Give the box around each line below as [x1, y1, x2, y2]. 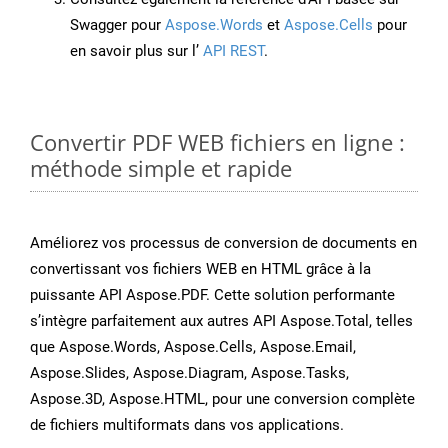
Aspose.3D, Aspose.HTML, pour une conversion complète [30, 390, 415, 409]
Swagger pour [70, 16, 165, 35]
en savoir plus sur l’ [70, 42, 199, 61]
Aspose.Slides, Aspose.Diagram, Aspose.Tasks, [30, 364, 349, 383]
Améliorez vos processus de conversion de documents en [30, 234, 417, 253]
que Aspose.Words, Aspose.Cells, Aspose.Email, [30, 338, 356, 357]
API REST [199, 42, 264, 61]
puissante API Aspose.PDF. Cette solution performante [30, 286, 395, 305]
